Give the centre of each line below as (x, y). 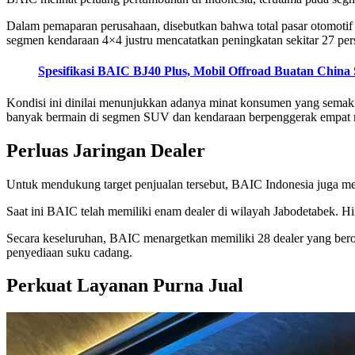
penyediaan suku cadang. (69, 252)
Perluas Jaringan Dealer (106, 150)
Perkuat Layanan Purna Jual (125, 286)
